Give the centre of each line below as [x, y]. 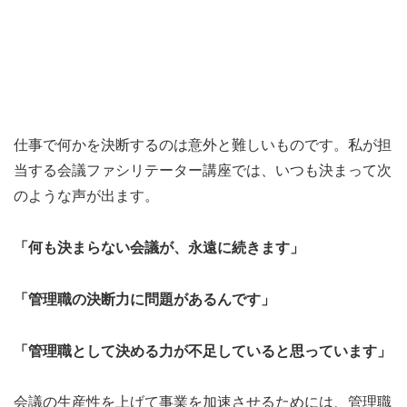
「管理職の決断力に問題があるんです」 [144, 298]
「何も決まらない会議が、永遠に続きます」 [159, 247]
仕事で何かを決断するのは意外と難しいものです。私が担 [203, 144]
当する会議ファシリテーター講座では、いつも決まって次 [203, 170]
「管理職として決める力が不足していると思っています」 [203, 350]
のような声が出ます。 [86, 195]
